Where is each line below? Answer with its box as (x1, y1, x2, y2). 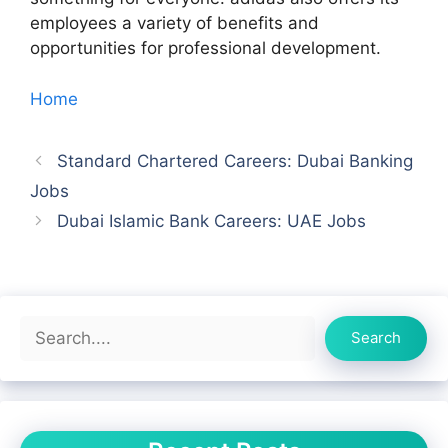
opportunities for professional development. (30, 38, 381, 59)
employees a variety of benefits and (30, 13, 319, 34)
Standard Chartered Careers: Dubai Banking (57, 150, 414, 171)
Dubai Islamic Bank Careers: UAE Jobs (57, 210, 367, 231)
